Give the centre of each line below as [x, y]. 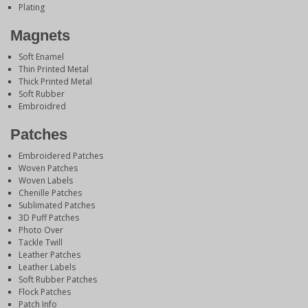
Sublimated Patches [57, 206]
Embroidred [42, 107]
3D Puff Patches [49, 218]
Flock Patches [45, 292]
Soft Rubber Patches [58, 280]
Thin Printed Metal [54, 69]
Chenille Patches [50, 193]
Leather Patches [49, 255]
